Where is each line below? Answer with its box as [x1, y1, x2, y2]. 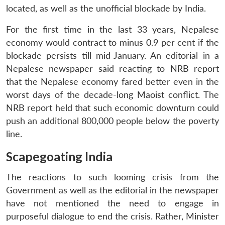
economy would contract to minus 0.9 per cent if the [6, 37, 219, 48]
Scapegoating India [6, 149, 113, 164]
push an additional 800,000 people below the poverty [6, 115, 219, 126]
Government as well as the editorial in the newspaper [6, 184, 219, 195]
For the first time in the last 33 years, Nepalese [6, 24, 219, 35]
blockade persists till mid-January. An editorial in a [6, 50, 219, 61]
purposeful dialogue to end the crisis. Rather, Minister [6, 210, 219, 221]
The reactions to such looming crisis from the [6, 171, 219, 182]
